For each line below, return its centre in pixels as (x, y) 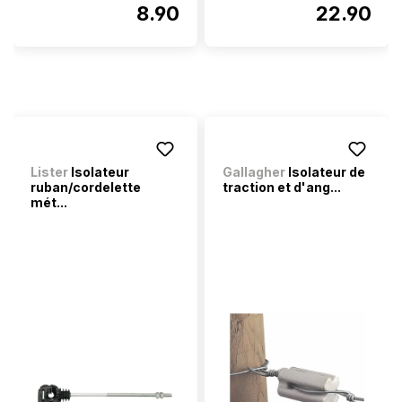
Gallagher (254, 172)
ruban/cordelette (86, 187)
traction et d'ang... (282, 187)
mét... (49, 202)
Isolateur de (325, 172)
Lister (49, 172)
